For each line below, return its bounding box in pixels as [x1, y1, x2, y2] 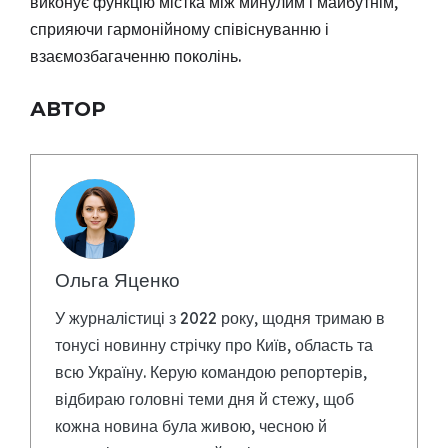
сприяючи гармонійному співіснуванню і [30, 19, 329, 40]
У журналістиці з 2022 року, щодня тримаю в [55, 308, 385, 329]
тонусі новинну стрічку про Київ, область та [55, 335, 373, 356]
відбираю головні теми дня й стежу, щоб [55, 389, 354, 410]
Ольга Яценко [55, 268, 180, 293]
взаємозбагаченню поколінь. [30, 46, 241, 67]
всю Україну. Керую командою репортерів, [55, 362, 367, 383]
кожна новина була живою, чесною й [55, 416, 327, 437]
